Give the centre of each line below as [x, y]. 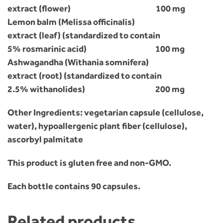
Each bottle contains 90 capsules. [74, 186]
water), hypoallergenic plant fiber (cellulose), [97, 126]
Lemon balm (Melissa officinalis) [71, 22]
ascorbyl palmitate [45, 140]
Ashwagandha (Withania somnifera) [78, 62]
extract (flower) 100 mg [96, 9]
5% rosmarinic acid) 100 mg [96, 49]
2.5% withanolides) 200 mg [96, 89]
